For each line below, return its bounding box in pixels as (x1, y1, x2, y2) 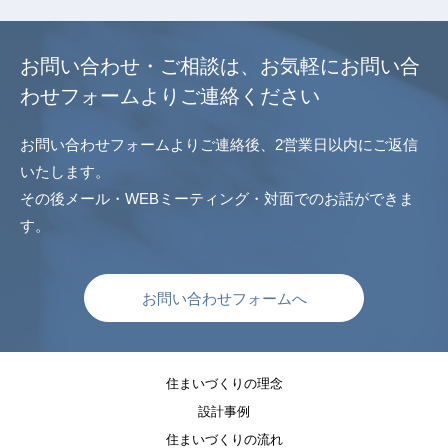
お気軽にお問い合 (260, 55, 420, 77)
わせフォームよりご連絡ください (20, 85, 320, 107)
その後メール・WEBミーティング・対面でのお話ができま (20, 190, 414, 207)
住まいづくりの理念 (165, 376, 283, 391)
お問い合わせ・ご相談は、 (20, 55, 260, 77)
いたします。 (20, 163, 110, 180)
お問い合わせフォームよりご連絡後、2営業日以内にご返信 (20, 136, 418, 153)
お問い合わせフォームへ (141, 290, 307, 307)
